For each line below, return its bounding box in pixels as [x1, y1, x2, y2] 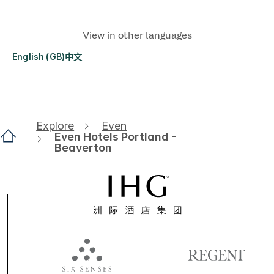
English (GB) [12, 51, 65, 62]
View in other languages [82, 29, 192, 41]
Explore [36, 119, 75, 132]
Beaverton [54, 141, 113, 154]
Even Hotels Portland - [54, 130, 177, 143]
